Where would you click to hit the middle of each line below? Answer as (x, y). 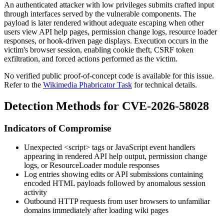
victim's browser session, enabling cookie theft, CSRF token (99, 49)
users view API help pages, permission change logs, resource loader (110, 31)
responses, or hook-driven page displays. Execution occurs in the (106, 40)
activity (35, 192)
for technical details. (164, 84)
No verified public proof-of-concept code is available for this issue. (109, 75)
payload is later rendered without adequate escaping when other (104, 22)
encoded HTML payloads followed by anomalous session (115, 183)
